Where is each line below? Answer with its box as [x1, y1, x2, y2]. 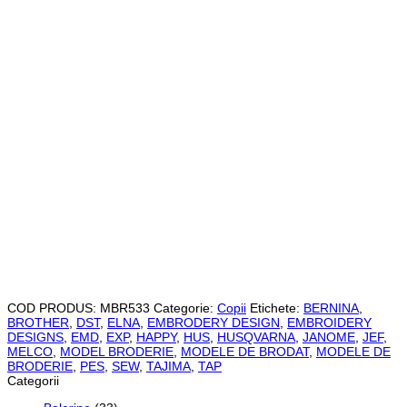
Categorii [7, 372, 59, 388]
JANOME [303, 329, 355, 344]
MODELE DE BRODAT [181, 343, 309, 359]
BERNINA [303, 300, 359, 315]
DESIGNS [7, 329, 64, 344]
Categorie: [154, 300, 217, 315]
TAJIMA [146, 358, 191, 373]
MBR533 [100, 300, 150, 315]
